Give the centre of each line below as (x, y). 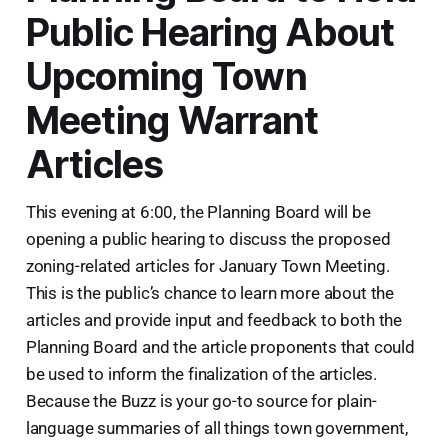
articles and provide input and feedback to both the (214, 319)
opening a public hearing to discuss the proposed (208, 238)
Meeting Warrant (172, 120)
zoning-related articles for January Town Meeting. (207, 265)
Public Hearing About (210, 32)
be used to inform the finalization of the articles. (201, 373)
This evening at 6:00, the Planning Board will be (198, 211)
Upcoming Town (166, 76)
